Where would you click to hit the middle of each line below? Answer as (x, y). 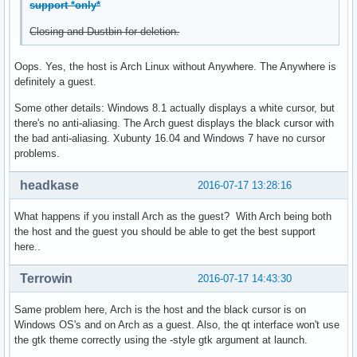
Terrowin (46, 279)
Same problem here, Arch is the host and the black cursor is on (160, 310)
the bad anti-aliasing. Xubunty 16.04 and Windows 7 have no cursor (170, 139)
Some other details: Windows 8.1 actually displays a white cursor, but (175, 108)
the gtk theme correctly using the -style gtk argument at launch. (161, 340)
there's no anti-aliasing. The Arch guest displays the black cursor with (174, 124)
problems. (37, 154)
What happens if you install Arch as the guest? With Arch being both (173, 217)
